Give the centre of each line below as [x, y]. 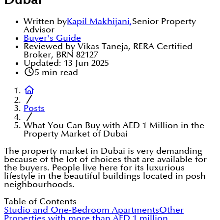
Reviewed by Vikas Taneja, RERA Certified [108, 47]
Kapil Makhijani [98, 22]
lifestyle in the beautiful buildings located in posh [105, 176]
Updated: [42, 63]
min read [58, 73]
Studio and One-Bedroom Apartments [82, 210]
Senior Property [164, 22]
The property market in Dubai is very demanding [103, 151]
